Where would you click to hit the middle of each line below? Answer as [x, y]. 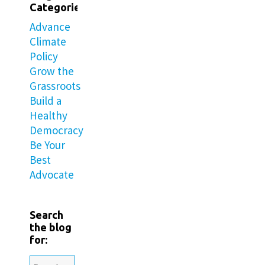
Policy [44, 56]
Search [46, 215]
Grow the [52, 71]
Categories [58, 7]
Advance [50, 27]
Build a [46, 101]
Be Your [47, 145]
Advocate [52, 174]
